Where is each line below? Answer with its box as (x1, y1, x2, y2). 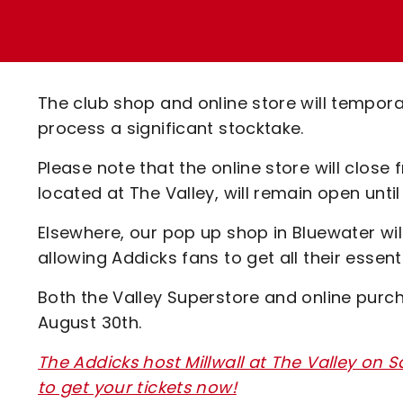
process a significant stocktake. (38, 117, 309, 139)
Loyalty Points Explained (98, 13, 293, 33)
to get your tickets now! (38, 376, 237, 399)
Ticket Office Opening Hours (98, 44, 321, 65)
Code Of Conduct (98, 107, 237, 128)
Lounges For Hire (98, 26, 228, 47)
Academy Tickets (98, 76, 237, 96)
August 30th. (38, 311, 142, 334)
